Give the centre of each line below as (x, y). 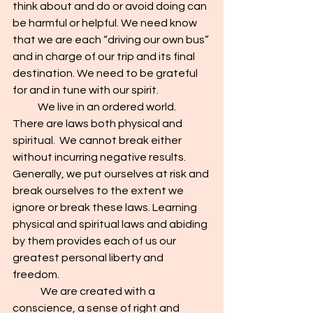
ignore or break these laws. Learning (106, 208)
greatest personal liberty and (89, 258)
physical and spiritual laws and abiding (111, 224)
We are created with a (27, 291)
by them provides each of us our (95, 241)
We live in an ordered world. (95, 107)
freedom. (36, 275)
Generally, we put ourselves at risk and (112, 174)
